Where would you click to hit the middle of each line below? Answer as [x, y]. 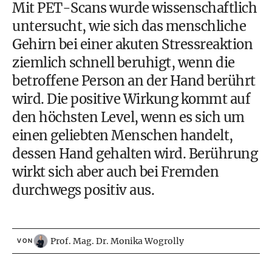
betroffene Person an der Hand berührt [134, 81]
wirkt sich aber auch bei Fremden [115, 172]
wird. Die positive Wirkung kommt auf [131, 99]
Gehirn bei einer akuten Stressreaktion [132, 44]
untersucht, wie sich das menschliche [129, 26]
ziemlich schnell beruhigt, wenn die [124, 63]
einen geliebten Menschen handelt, [123, 135]
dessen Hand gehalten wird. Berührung [135, 154]
